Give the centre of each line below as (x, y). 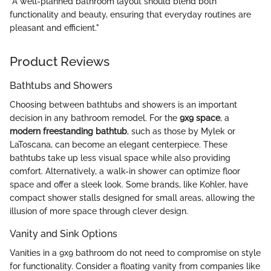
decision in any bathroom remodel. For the (95, 118)
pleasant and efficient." (54, 28)
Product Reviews (60, 62)
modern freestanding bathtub (68, 132)
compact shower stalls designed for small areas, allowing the (132, 198)
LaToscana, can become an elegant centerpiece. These (119, 145)
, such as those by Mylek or (181, 132)
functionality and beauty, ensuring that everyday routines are (130, 15)
